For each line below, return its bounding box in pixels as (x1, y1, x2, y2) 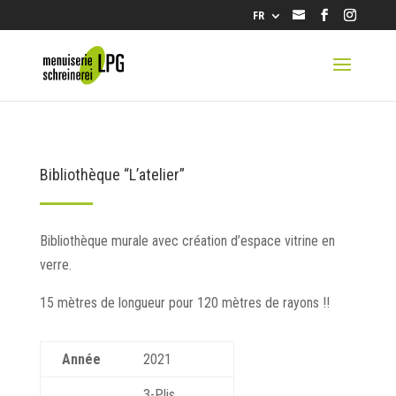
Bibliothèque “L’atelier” (39, 165, 185, 184)
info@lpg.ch (308, 9, 375, 23)
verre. (39, 256, 72, 273)
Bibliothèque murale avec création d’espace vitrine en (39, 232, 335, 249)
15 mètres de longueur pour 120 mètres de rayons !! (39, 294, 330, 311)
